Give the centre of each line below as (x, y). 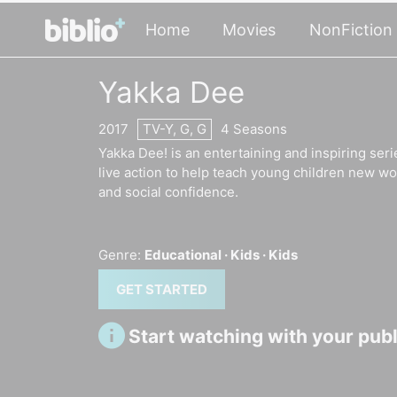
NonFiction (350, 30)
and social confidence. (168, 192)
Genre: (120, 254)
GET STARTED (162, 289)
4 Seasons (254, 128)
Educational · (187, 254)
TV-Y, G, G (175, 128)
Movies (249, 30)
